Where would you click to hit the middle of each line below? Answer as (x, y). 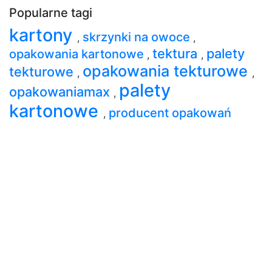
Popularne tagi (51, 12)
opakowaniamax (61, 91)
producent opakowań (170, 113)
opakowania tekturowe (167, 71)
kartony (43, 35)
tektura (177, 53)
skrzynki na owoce (138, 37)
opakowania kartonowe (78, 54)
